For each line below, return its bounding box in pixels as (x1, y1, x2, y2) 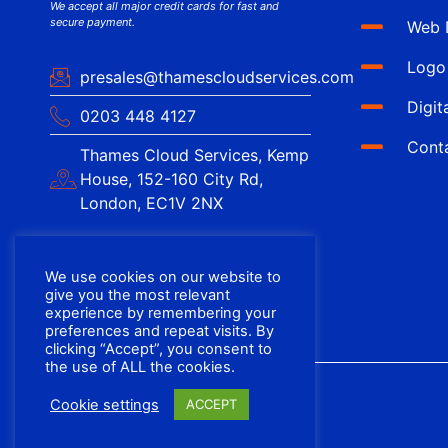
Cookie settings (50, 395, 159, 414)
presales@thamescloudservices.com (80, 66, 354, 87)
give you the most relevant (45, 286, 230, 304)
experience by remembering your (45, 304, 276, 322)
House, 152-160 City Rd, (80, 168, 263, 189)
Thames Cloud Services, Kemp (80, 144, 309, 165)
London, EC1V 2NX (80, 192, 223, 213)
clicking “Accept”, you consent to (45, 340, 272, 358)
